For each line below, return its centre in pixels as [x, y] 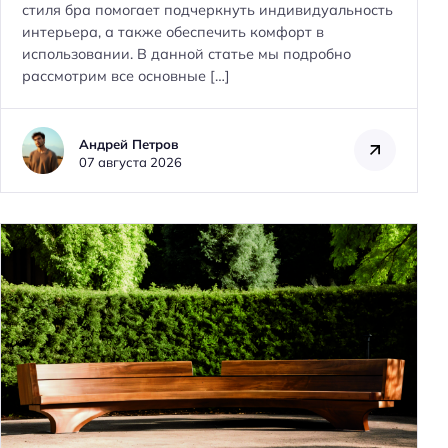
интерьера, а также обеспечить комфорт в [173, 31]
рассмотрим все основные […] [126, 75]
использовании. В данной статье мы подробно [186, 53]
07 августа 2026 [130, 161]
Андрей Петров [129, 143]
